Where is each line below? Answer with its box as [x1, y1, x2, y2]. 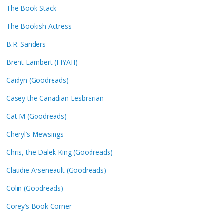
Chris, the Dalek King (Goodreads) [6, 147, 113, 157]
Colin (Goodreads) [6, 183, 64, 193]
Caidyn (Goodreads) [6, 75, 69, 85]
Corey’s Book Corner [6, 201, 72, 211]
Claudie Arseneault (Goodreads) [6, 165, 107, 175]
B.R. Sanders [6, 39, 46, 49]
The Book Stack [6, 3, 57, 13]
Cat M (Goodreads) [6, 111, 67, 121]
